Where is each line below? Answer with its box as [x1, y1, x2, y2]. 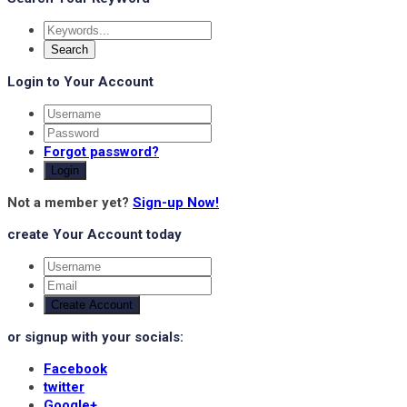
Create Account [51, 298, 133, 312]
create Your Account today [7, 226, 182, 243]
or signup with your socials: [7, 329, 184, 345]
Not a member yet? [7, 194, 133, 211]
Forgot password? [44, 144, 159, 160]
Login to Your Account [7, 74, 154, 90]
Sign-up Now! [133, 194, 219, 211]
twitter [44, 379, 84, 395]
